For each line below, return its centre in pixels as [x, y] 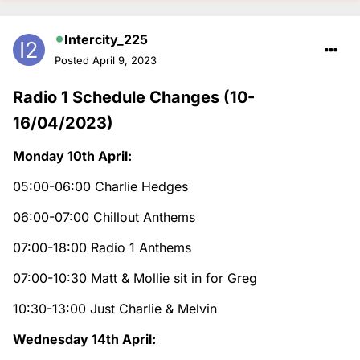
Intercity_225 [106, 39]
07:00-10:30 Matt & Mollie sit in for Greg [135, 278]
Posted [74, 60]
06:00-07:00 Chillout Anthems [104, 217]
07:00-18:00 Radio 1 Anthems [102, 247]
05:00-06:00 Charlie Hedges [100, 186]
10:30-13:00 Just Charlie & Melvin [115, 308]
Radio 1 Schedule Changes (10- [134, 97]
